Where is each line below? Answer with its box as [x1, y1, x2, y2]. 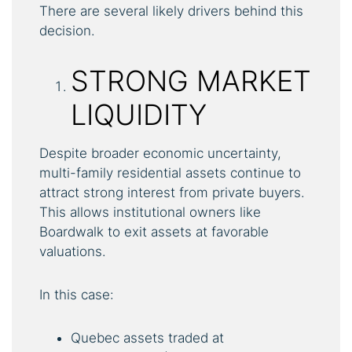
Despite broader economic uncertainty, [39, 145, 281, 161]
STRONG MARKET [71, 63, 311, 98]
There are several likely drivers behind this [39, 2, 303, 19]
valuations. [39, 243, 106, 259]
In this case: [39, 286, 114, 302]
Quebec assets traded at [71, 329, 224, 346]
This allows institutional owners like [39, 203, 261, 220]
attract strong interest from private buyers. [39, 184, 305, 200]
